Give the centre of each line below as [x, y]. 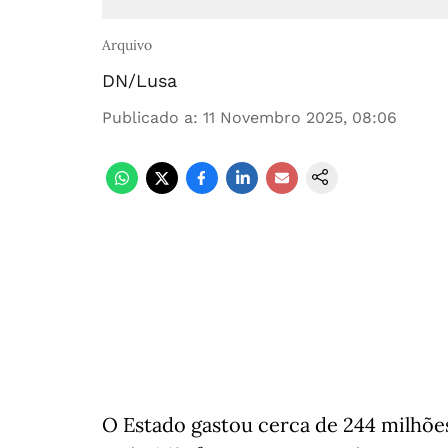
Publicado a [147, 117]
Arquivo [127, 45]
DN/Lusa [139, 80]
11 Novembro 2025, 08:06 [300, 117]
